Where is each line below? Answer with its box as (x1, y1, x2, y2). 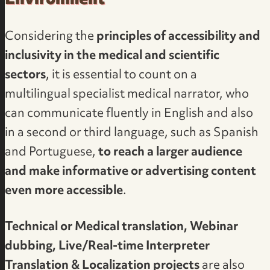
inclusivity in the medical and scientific (5, 44, 220, 69)
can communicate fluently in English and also (5, 102, 254, 127)
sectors (5, 63, 46, 88)
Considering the (5, 25, 97, 49)
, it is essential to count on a (46, 63, 198, 88)
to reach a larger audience (98, 140, 243, 165)
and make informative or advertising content (5, 160, 257, 184)
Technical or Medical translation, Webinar (5, 215, 239, 240)
